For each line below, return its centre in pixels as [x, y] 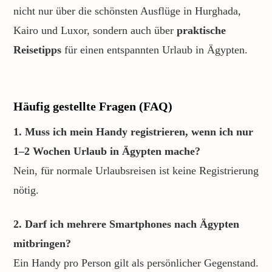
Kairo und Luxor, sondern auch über [95, 30]
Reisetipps [37, 50]
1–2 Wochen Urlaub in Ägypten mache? [107, 151]
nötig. [26, 190]
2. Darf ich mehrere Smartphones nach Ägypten [126, 224]
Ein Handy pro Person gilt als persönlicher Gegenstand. [136, 263]
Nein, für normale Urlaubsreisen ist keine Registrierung [136, 171]
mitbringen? [42, 243]
